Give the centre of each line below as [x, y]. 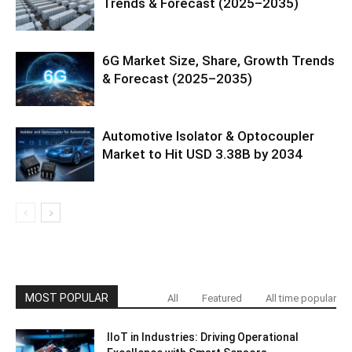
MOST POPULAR [67, 297]
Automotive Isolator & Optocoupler [208, 136]
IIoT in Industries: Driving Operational [203, 337]
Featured [222, 298]
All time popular [301, 298]
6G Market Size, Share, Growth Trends [218, 60]
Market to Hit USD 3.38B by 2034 [202, 154]
